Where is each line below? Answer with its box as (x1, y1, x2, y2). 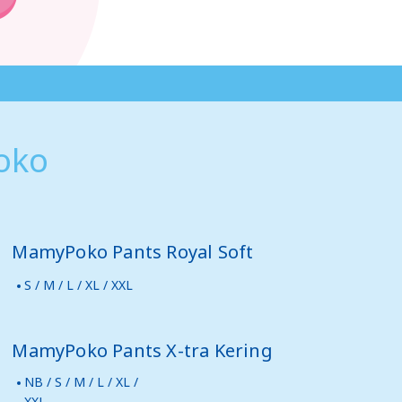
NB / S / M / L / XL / (24, 373, 139, 390)
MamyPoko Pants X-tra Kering (12, 338, 273, 363)
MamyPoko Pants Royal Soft (12, 240, 254, 264)
